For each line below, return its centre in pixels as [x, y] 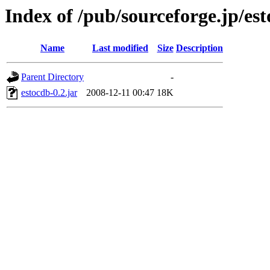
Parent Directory [52, 77]
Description [199, 48]
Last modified [120, 48]
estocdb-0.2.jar [49, 93]
